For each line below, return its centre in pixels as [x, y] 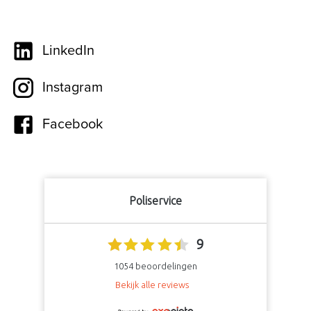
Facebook [73, 125]
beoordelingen [165, 266]
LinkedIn [68, 51]
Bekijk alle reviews [152, 284]
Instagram [73, 88]
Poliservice [155, 200]
